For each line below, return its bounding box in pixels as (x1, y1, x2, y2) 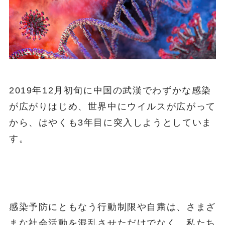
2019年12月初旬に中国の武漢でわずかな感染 (9, 85, 212, 95)
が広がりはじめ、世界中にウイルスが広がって (9, 101, 216, 111)
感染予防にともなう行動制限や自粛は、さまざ (9, 201, 216, 212)
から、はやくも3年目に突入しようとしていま (9, 117, 212, 128)
